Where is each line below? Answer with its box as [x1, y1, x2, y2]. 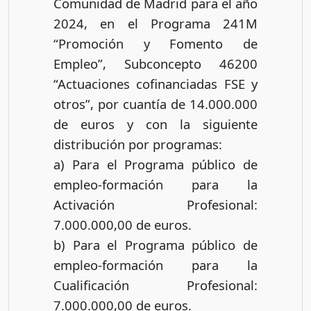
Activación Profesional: [53, 195, 258, 213]
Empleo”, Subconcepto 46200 [53, 54, 258, 72]
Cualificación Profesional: [53, 276, 258, 294]
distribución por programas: [53, 135, 222, 153]
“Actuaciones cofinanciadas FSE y [53, 74, 258, 92]
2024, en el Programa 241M [53, 14, 258, 32]
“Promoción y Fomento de [53, 34, 258, 52]
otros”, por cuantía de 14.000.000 [53, 94, 258, 112]
